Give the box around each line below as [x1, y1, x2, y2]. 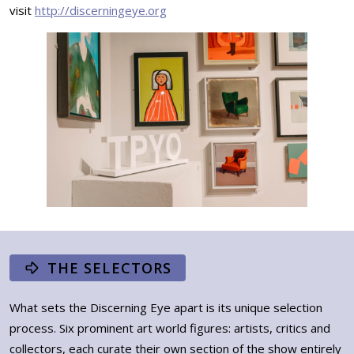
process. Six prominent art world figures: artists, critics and [9, 319, 330, 336]
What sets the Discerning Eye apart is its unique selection [9, 299, 322, 315]
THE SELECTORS [47, 258, 172, 277]
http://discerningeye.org [35, 2, 167, 19]
